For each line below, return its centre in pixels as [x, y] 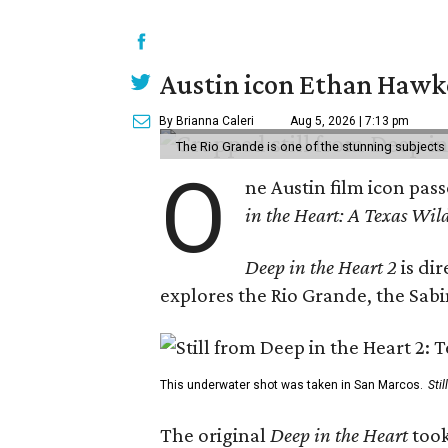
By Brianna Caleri [206, 121]
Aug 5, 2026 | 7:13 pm [349, 121]
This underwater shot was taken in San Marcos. [291, 385]
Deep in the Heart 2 [321, 267]
